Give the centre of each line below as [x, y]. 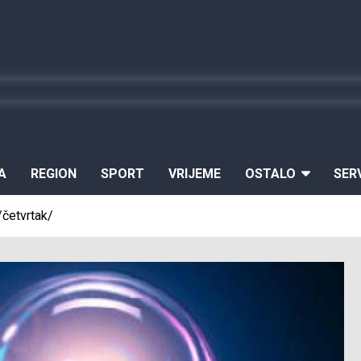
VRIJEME [195, 174]
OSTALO [270, 174]
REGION [54, 174]
